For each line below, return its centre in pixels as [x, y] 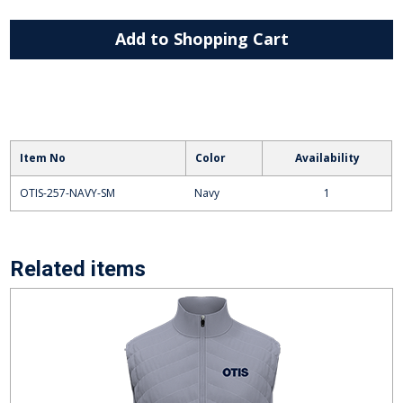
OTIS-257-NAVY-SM [68, 193]
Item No [43, 157]
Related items [78, 269]
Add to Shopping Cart [201, 39]
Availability [327, 157]
